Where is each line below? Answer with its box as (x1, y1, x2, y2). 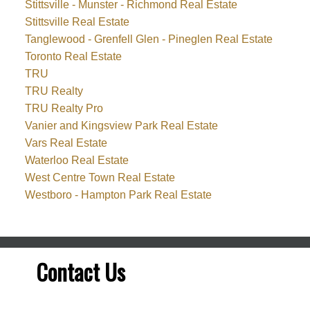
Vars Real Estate (24, 137, 107, 149)
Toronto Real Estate (24, 51, 122, 63)
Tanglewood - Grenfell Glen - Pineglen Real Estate (24, 33, 273, 46)
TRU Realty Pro (24, 102, 103, 115)
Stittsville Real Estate (24, 16, 129, 28)
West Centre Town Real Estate (24, 172, 175, 184)
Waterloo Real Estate (24, 154, 129, 167)
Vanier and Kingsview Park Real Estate (24, 120, 218, 132)
